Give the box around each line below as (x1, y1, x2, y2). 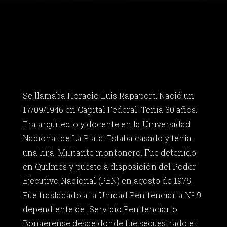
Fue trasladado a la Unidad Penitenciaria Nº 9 (22, 190, 201, 201)
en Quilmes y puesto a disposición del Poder (22, 161, 196, 172)
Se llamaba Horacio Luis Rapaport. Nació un (22, 90, 194, 101)
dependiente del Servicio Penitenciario (22, 204, 177, 215)
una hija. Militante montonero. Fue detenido (22, 147, 196, 158)
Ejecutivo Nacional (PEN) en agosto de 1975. (22, 175, 193, 186)
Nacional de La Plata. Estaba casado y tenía (22, 133, 192, 144)
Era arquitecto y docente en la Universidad (22, 119, 191, 130)
